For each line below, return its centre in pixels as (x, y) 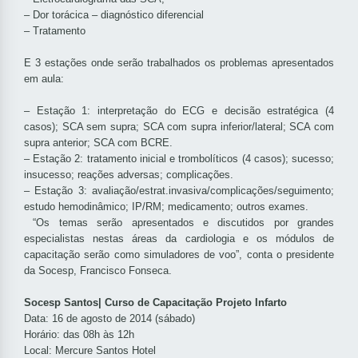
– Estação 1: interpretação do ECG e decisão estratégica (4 (179, 111)
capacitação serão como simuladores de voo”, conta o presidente (179, 255)
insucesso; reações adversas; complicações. (129, 175)
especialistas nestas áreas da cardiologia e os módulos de (179, 239)
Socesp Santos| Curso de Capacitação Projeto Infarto (155, 303)
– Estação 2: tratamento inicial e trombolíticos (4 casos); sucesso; (179, 159)
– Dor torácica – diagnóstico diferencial (114, 15)
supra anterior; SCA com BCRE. (98, 143)
